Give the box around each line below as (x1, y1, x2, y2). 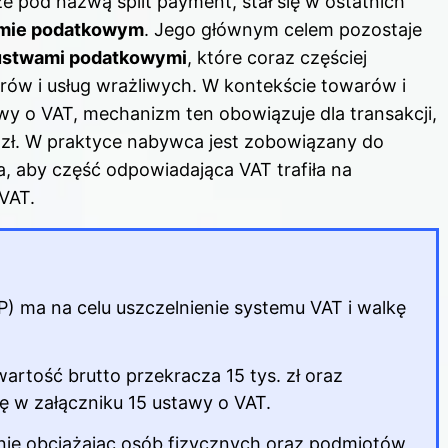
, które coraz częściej (187, 46, 367, 68)
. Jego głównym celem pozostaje (144, 18, 422, 40)
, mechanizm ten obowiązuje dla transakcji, (73, 102, 437, 124)
